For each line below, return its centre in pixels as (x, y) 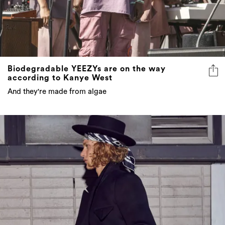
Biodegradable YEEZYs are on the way (87, 69)
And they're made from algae (57, 92)
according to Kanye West (60, 78)
